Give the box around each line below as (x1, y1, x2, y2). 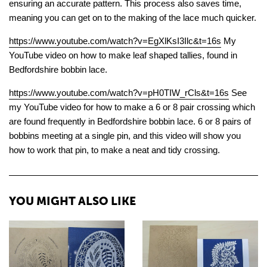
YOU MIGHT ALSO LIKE (9, 194, 136, 208)
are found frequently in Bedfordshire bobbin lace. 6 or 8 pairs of (9, 116, 251, 126)
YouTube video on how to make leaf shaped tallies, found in (9, 49, 237, 60)
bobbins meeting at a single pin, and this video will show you (9, 130, 241, 141)
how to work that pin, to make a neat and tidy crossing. (9, 144, 220, 155)
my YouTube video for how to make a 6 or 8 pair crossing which (9, 101, 255, 112)
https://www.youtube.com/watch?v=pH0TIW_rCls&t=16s (9, 87, 229, 98)
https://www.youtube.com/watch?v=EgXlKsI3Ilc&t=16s (9, 35, 221, 46)
